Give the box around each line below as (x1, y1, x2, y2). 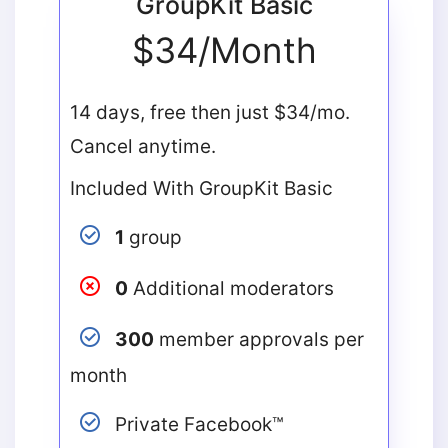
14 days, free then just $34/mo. (69, 101, 350, 125)
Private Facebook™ (109, 413, 284, 437)
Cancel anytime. (69, 135, 216, 159)
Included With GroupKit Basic (69, 177, 333, 201)
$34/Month (131, 29, 317, 72)
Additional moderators (127, 277, 334, 301)
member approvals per (153, 328, 364, 352)
